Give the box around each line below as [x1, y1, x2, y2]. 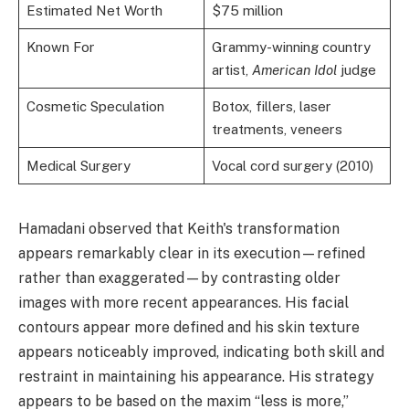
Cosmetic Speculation [26, 98, 164, 114]
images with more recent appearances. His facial [18, 293, 349, 311]
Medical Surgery [26, 157, 131, 173]
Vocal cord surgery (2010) [211, 157, 373, 173]
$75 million [211, 2, 283, 18]
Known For [26, 38, 95, 55]
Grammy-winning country [211, 38, 371, 55]
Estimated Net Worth [26, 2, 163, 18]
